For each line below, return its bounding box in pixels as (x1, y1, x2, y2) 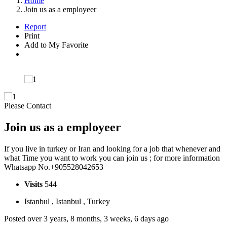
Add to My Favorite (24, 41, 88, 49)
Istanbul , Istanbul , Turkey (24, 197, 110, 206)
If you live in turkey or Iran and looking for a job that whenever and (4, 144, 220, 153)
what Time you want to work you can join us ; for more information (4, 153, 220, 162)
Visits (24, 179, 45, 188)
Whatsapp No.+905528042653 (4, 162, 103, 171)
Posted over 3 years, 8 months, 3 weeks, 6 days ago (4, 214, 169, 223)
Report (24, 22, 46, 31)
